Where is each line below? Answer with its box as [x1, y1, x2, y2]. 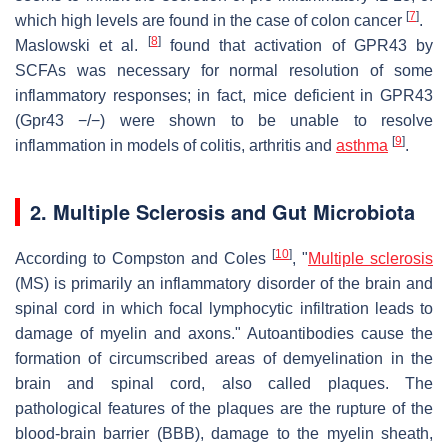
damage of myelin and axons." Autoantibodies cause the [15, 324, 433, 342]
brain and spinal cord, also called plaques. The [15, 374, 433, 392]
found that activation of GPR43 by [160, 36, 434, 54]
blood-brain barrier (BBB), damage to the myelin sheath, [15, 424, 433, 442]
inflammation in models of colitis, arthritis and [15, 136, 336, 154]
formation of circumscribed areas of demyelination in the [15, 349, 433, 367]
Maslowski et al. [15, 36, 148, 54]
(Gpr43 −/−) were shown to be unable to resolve [15, 111, 433, 129]
